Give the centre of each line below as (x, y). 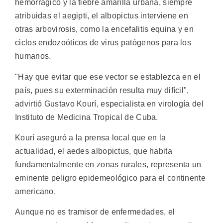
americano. (36, 191)
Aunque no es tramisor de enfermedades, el (95, 212)
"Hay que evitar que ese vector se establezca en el (108, 77)
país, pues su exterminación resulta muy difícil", (102, 90)
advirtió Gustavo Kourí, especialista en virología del (109, 104)
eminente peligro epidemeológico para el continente (110, 178)
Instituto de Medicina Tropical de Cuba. (87, 117)
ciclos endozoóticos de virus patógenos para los (103, 43)
